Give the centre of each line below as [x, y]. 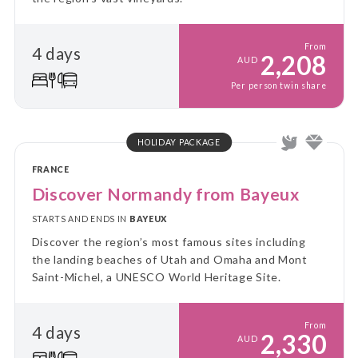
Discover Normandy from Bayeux [165, 193]
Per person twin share [278, 85]
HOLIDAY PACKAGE [179, 142]
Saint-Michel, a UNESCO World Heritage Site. [156, 276]
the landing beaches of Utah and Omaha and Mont [169, 259]
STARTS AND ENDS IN [80, 219]
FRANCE [50, 169]
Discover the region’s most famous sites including [169, 241]
